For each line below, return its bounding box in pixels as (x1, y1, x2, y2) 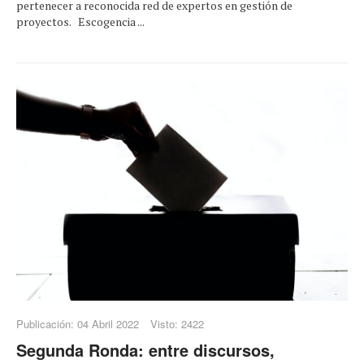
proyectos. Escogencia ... (16, 13, 145, 29)
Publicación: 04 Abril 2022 (16, 316, 139, 332)
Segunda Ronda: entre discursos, (16, 338, 275, 362)
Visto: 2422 (150, 316, 204, 332)
